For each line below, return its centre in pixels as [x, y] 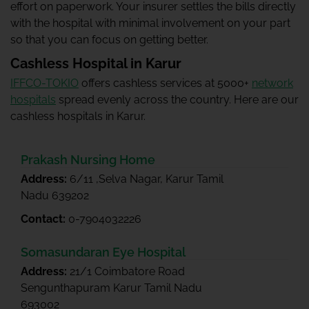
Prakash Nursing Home [88, 160]
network [272, 83]
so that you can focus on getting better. [109, 40]
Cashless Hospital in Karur [96, 63]
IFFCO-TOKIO [44, 83]
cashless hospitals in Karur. [78, 116]
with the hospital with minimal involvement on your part [150, 23]
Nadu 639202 [55, 196]
